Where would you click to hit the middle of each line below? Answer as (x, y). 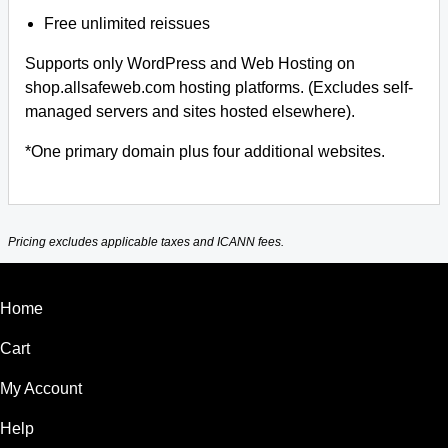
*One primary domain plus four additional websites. (205, 151)
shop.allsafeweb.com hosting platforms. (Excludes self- (219, 87)
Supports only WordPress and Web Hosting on (190, 63)
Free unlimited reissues (127, 23)
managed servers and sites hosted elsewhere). (190, 111)
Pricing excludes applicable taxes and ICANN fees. (146, 242)
